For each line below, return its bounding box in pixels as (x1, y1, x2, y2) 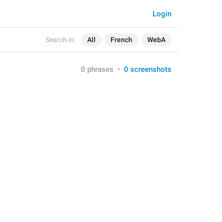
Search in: (46, 36, 75, 44)
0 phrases (81, 65, 113, 74)
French (111, 36, 132, 44)
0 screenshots (124, 65, 171, 74)
